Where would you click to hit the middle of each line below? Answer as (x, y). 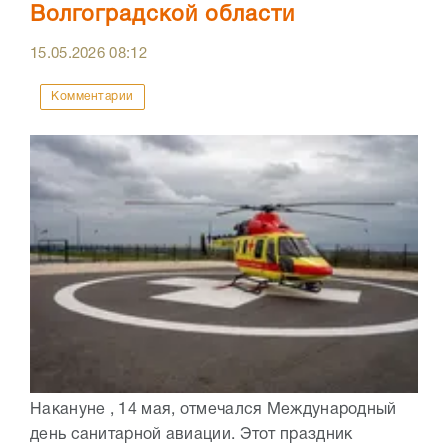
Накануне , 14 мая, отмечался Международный (213, 409)
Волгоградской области (162, 14)
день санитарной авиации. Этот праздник (191, 434)
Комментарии (92, 96)
